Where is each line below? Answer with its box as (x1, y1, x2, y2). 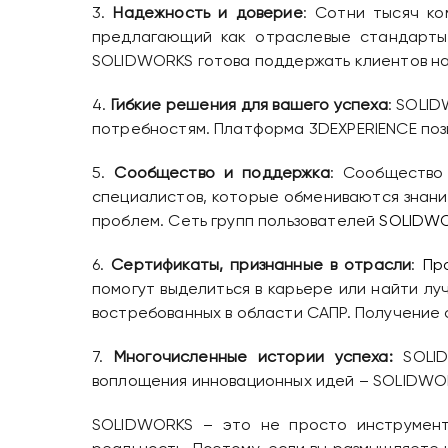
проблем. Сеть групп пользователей (91, 214, 380, 231)
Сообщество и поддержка (114, 166, 330, 183)
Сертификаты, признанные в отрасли (111, 258, 412, 275)
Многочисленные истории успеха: (113, 350, 393, 367)
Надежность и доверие (113, 6, 303, 23)
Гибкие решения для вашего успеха (110, 98, 388, 115)
